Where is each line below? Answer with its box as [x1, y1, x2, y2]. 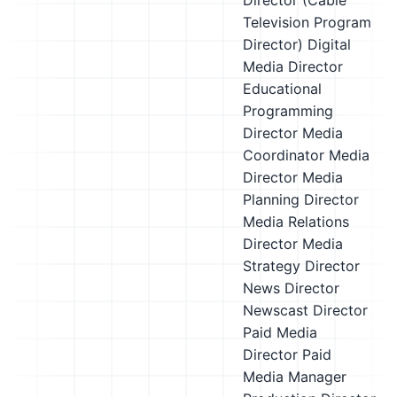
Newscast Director [243, 301, 368, 319]
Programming [243, 102, 333, 120]
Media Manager [243, 368, 346, 385]
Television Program [243, 13, 371, 31]
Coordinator [243, 146, 324, 164]
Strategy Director [243, 257, 360, 275]
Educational [243, 80, 322, 97]
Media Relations [243, 213, 349, 230]
